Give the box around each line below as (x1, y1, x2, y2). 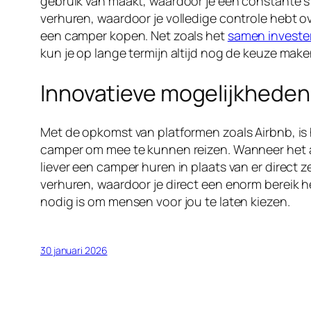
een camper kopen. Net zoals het (40, 27, 228, 44)
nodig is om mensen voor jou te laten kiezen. (40, 193, 290, 210)
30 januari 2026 (40, 244, 108, 258)
